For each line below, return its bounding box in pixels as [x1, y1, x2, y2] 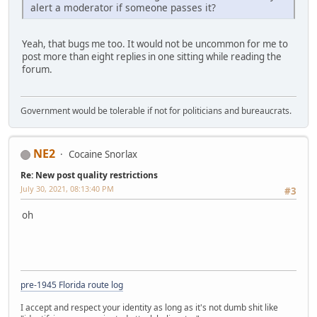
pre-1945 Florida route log [21, 278, 123, 291]
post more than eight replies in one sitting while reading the [22, 50, 282, 63]
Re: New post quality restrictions [21, 168, 158, 181]
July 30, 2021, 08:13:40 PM [21, 183, 114, 194]
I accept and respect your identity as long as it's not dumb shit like [21, 301, 278, 313]
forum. [22, 62, 52, 76]
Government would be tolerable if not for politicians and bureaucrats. [21, 104, 292, 117]
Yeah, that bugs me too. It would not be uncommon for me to [22, 37, 288, 50]
